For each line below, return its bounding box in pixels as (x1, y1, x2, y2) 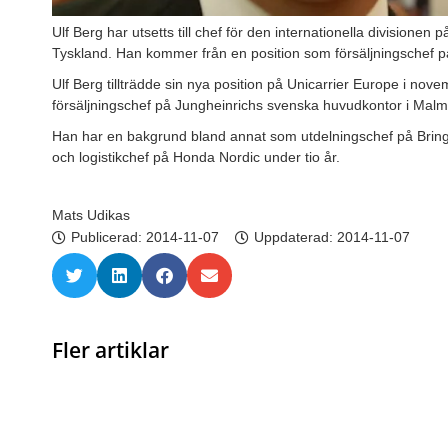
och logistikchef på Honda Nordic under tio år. (52, 149, 340, 165)
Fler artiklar (52, 336, 169, 364)
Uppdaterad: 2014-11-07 (254, 229, 410, 245)
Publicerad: (71, 229, 146, 245)
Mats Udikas (52, 207, 130, 223)
